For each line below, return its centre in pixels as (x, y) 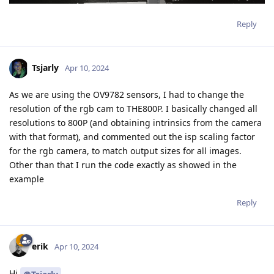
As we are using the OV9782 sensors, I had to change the (127, 95)
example (27, 179)
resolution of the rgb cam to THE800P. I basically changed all (133, 109)
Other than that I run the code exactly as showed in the (123, 165)
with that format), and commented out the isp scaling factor (132, 137)
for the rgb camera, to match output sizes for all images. (125, 151)
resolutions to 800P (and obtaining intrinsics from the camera (135, 123)
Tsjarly (45, 68)
